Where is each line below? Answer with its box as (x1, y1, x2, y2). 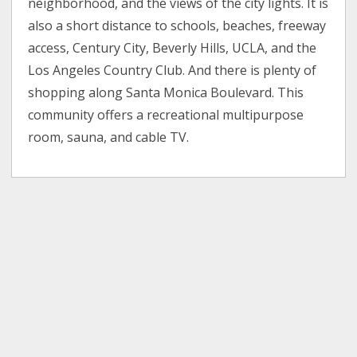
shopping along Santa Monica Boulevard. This (28, 84, 304, 102)
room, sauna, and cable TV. (28, 128, 190, 147)
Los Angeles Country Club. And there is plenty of (28, 61, 317, 80)
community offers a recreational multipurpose (28, 106, 304, 124)
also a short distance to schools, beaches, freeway (28, 17, 327, 35)
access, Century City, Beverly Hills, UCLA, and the (28, 39, 317, 57)
